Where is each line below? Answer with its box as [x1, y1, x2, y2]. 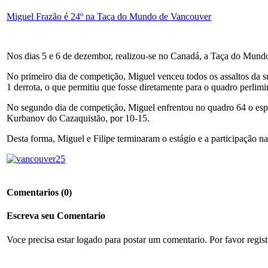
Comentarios [7, 187, 61, 198]
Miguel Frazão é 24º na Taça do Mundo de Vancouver [7, 11, 211, 22]
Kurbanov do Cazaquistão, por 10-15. [7, 112, 150, 123]
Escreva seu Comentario [7, 211, 105, 221]
